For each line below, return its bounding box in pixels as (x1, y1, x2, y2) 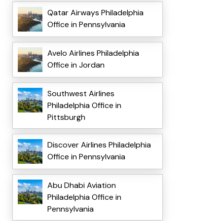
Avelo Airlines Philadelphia (47, 48, 139, 59)
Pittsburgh (47, 112, 85, 123)
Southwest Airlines (47, 88, 114, 99)
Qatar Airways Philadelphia (47, 7, 144, 18)
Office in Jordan (47, 60, 105, 71)
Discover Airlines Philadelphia (47, 140, 151, 150)
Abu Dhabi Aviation (47, 180, 116, 191)
